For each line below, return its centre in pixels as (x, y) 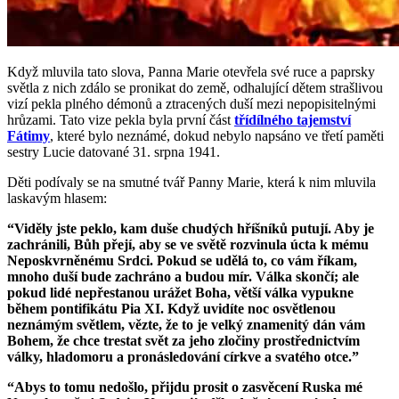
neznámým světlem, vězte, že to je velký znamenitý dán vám (186, 324)
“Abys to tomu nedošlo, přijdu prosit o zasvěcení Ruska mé (185, 387)
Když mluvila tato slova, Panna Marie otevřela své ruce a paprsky (191, 71)
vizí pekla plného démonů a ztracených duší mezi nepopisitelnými (191, 103)
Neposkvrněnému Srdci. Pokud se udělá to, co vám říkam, (182, 260)
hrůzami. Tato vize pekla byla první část (121, 119)
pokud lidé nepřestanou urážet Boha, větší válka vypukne (180, 292)
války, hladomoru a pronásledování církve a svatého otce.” (183, 356)
